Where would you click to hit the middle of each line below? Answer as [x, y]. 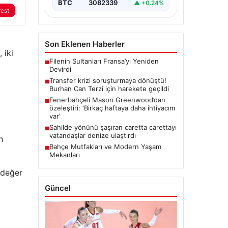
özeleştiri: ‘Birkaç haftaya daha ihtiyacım [112, 108]
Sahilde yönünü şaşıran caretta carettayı [113, 127]
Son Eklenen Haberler [84, 44]
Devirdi [60, 69]
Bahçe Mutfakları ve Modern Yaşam [105, 147]
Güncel [58, 188]
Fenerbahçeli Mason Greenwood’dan [107, 100]
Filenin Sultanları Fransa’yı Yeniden [104, 61]
